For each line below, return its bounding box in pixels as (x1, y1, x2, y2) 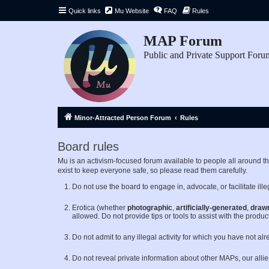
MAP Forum (144, 33, 222, 49)
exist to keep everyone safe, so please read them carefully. (58, 166, 247, 175)
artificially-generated (176, 204, 247, 212)
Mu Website (115, 7, 149, 14)
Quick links (68, 7, 101, 14)
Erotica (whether (72, 204, 127, 212)
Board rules (58, 140, 119, 153)
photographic (127, 204, 172, 212)
